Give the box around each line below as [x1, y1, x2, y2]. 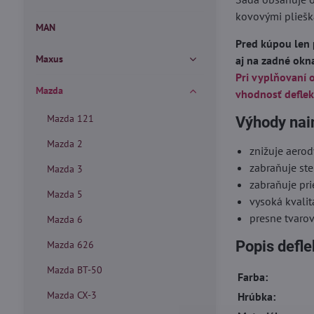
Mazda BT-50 [46, 264, 102, 276]
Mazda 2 [46, 137, 83, 150]
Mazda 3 [46, 163, 83, 175]
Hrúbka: [238, 289, 276, 303]
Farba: [238, 270, 268, 284]
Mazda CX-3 [46, 289, 97, 301]
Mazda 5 [46, 188, 83, 200]
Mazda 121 [46, 112, 94, 125]
